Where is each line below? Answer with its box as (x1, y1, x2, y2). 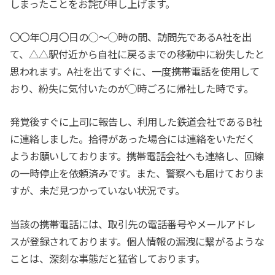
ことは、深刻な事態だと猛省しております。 (10, 250, 206, 266)
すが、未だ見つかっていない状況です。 (10, 183, 185, 198)
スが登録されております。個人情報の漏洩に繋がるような (10, 233, 265, 249)
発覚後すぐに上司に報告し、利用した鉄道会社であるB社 (10, 114, 263, 130)
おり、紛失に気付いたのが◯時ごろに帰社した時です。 (10, 80, 254, 96)
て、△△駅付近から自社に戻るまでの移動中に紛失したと (10, 46, 265, 61)
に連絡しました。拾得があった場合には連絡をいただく (10, 131, 256, 147)
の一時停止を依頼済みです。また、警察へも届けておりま (10, 166, 265, 181)
